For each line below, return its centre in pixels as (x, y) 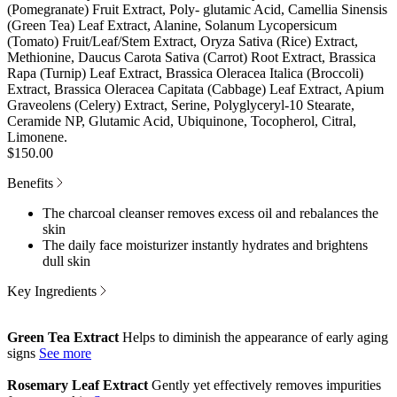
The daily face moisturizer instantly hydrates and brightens (205, 245)
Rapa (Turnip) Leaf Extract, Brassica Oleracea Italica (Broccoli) (185, 73)
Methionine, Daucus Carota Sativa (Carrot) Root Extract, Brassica (191, 57)
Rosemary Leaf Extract (78, 385)
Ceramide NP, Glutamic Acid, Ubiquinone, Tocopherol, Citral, (182, 121)
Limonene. (37, 136)
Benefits (32, 183)
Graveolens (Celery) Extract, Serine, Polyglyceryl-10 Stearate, (181, 105)
